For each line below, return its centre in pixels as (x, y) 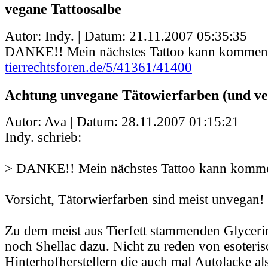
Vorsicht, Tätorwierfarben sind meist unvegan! (135, 200)
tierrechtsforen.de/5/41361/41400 (98, 67)
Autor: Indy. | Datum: (67, 36)
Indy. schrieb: (43, 138)
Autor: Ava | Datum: (63, 122)
